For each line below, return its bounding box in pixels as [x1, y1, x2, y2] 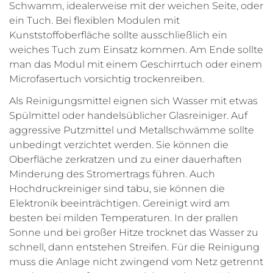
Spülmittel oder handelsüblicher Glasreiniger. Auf [9, 110, 247, 122]
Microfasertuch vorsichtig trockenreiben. [9, 73, 204, 85]
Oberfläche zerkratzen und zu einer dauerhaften [9, 154, 242, 166]
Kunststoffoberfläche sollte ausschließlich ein [9, 29, 227, 41]
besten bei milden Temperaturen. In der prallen [9, 212, 238, 224]
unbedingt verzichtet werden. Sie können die [9, 139, 229, 151]
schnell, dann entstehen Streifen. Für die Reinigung [9, 241, 260, 253]
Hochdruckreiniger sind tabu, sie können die [9, 183, 225, 195]
